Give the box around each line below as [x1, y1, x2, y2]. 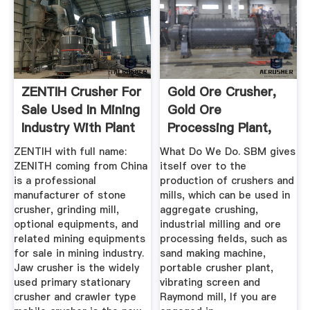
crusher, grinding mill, [13, 203, 119, 217]
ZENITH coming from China [13, 159, 147, 174]
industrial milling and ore [160, 217, 282, 232]
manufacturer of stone [13, 188, 126, 203]
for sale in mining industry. [13, 246, 144, 261]
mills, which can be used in [160, 188, 291, 203]
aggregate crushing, [160, 203, 259, 217]
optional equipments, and [13, 217, 138, 232]
